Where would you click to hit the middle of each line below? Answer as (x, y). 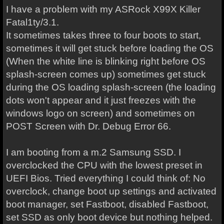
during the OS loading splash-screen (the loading (111, 87)
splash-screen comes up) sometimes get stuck (106, 74)
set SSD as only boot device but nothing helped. (109, 217)
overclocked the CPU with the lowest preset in (104, 165)
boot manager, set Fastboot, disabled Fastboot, (107, 204)
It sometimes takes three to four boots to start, (103, 35)
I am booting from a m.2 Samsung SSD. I (93, 152)
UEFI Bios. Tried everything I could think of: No (105, 178)
